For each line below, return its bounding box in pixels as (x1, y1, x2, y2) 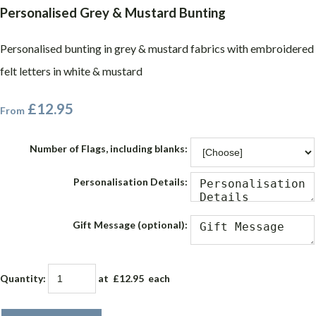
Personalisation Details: (73, 176, 188, 188)
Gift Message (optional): (73, 219, 188, 231)
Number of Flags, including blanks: (30, 142, 188, 155)
